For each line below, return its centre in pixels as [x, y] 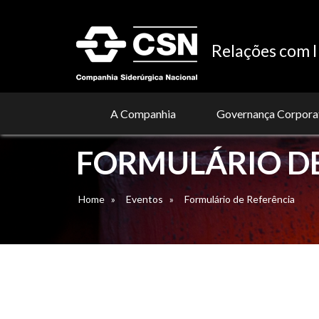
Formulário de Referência [240, 199]
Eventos [145, 199]
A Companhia [143, 114]
